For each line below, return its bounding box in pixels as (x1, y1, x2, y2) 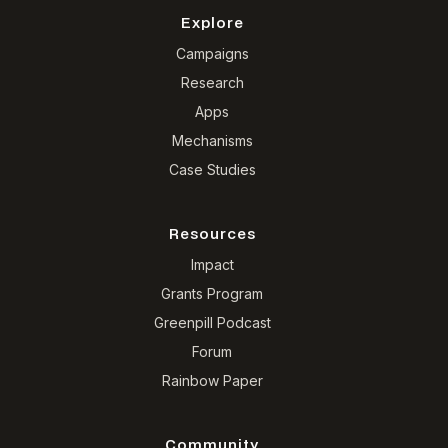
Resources (168, 228, 256, 243)
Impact (190, 256, 234, 274)
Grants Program (161, 285, 263, 303)
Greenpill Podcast (153, 314, 271, 332)
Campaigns (175, 45, 249, 63)
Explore (180, 17, 244, 32)
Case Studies (168, 161, 256, 179)
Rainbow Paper (161, 372, 263, 390)
